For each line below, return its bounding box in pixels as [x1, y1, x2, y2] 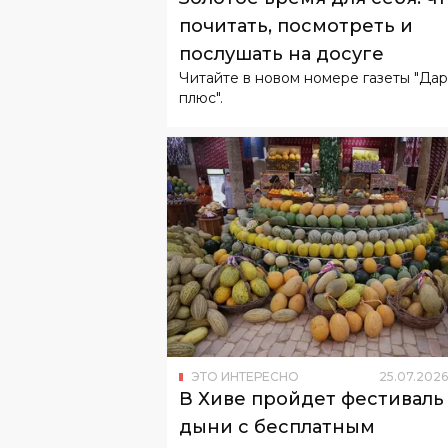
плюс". [179, 89, 223, 108]
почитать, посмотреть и [179, 15, 413, 38]
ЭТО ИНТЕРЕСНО [191, 368, 299, 384]
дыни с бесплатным [179, 415, 375, 438]
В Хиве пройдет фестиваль [179, 387, 444, 410]
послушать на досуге [179, 43, 384, 66]
